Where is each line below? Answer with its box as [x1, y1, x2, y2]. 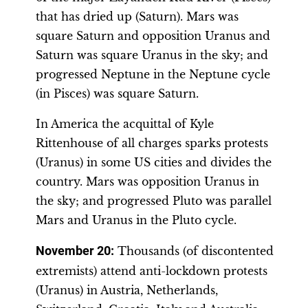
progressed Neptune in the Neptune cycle [36, 67, 270, 81]
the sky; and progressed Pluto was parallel [36, 194, 272, 208]
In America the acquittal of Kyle [36, 117, 214, 131]
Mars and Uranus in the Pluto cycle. [36, 213, 236, 227]
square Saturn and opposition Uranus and [36, 29, 270, 43]
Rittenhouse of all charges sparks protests [36, 136, 268, 150]
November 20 [36, 244, 111, 258]
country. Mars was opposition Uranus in [36, 175, 259, 188]
